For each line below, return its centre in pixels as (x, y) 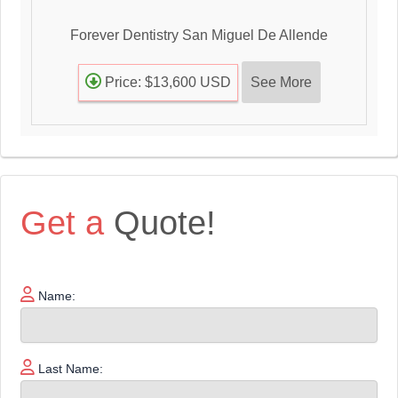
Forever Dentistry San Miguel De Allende (199, 36)
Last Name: (69, 368)
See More (281, 82)
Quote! (160, 223)
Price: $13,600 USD (166, 83)
